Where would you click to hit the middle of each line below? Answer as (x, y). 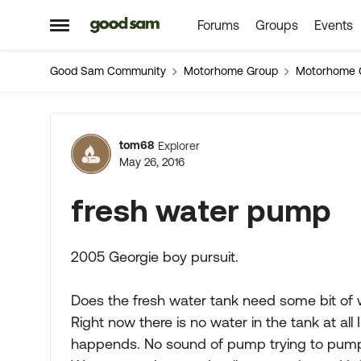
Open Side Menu (104, 31)
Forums (218, 25)
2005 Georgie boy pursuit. (155, 257)
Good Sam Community (108, 71)
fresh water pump (201, 210)
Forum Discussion (200, 135)
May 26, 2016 (152, 162)
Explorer (179, 145)
